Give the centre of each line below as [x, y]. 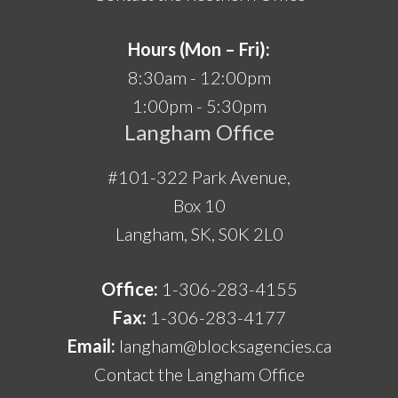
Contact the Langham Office [199, 374]
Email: [91, 345]
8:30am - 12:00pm [199, 77]
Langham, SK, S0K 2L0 [199, 233]
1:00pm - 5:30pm [199, 105]
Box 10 [199, 205]
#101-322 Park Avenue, [199, 176]
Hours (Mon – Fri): [199, 48]
